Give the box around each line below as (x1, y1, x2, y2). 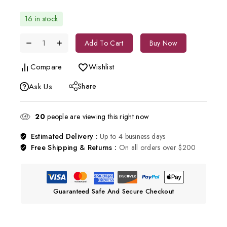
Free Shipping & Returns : (30, 142, 119, 153)
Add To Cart (85, 38, 124, 49)
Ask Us (29, 81, 52, 93)
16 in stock (25, 14, 58, 24)
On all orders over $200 (119, 142, 196, 153)
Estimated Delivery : (30, 131, 100, 142)
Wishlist (88, 61, 115, 73)
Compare (30, 61, 62, 73)
